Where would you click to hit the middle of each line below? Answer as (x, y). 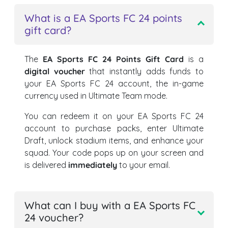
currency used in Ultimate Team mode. (96, 96)
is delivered (46, 165)
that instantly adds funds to (144, 72)
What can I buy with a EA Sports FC (110, 206)
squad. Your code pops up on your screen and (114, 153)
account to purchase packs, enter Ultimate (114, 129)
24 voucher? (54, 218)
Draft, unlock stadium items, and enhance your (114, 141)
